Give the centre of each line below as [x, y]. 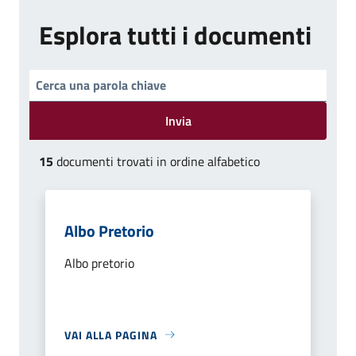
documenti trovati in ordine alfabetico [157, 161]
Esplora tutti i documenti [175, 35]
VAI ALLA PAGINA [111, 335]
